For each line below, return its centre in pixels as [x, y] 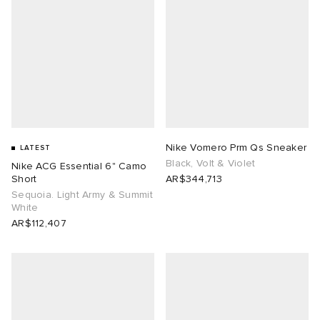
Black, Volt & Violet [211, 164]
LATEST [35, 148]
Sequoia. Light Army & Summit [82, 195]
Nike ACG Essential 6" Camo [79, 166]
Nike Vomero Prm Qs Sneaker [236, 148]
